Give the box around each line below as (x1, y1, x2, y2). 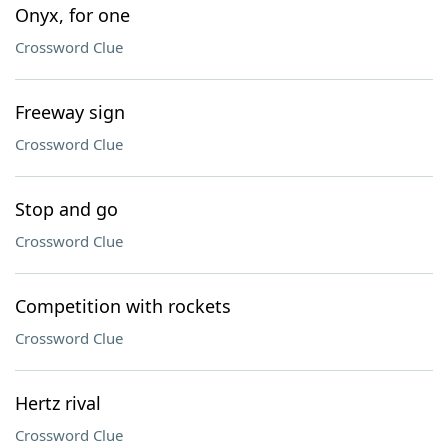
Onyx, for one (15, 3, 130, 27)
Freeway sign (15, 100, 125, 124)
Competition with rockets (15, 294, 231, 318)
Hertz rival (15, 391, 101, 415)
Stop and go (15, 197, 118, 221)
